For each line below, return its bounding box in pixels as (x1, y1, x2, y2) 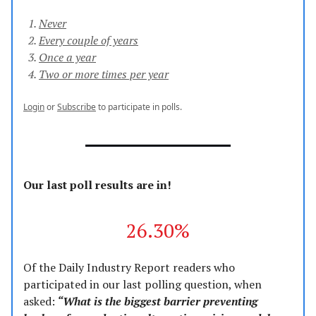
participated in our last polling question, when (23, 276, 262, 293)
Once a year (39, 49, 96, 66)
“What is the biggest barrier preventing (55, 293, 257, 310)
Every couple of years (39, 32, 138, 49)
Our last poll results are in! (23, 177, 171, 193)
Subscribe (57, 101, 96, 114)
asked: (23, 293, 55, 310)
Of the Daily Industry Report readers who (23, 260, 235, 276)
